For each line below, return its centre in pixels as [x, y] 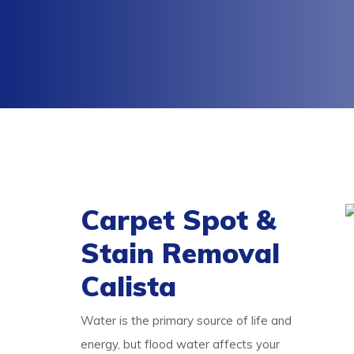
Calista [128, 286]
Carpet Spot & [178, 220]
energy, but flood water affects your [180, 344]
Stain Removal [180, 253]
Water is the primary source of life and [186, 320]
